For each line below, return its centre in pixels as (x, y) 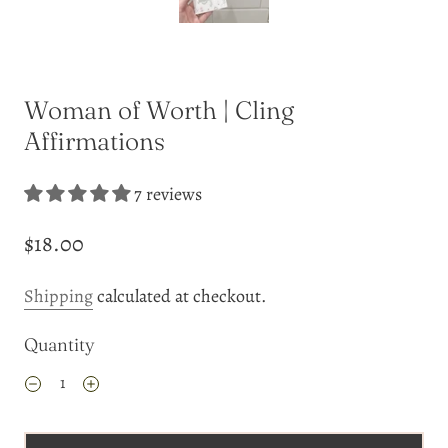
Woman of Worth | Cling (159, 110)
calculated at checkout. (179, 296)
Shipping (58, 296)
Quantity (59, 344)
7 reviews (168, 194)
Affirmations (94, 141)
